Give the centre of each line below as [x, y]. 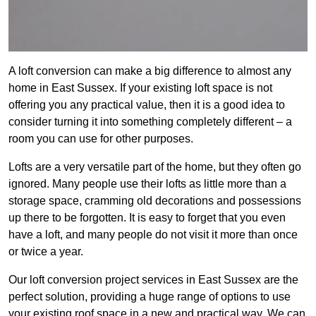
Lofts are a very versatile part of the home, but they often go [155, 167]
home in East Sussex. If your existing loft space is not [140, 88]
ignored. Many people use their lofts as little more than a [147, 184]
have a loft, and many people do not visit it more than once [153, 235]
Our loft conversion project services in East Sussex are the [153, 280]
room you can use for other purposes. [101, 139]
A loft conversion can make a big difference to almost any [150, 71]
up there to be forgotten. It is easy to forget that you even [147, 218]
